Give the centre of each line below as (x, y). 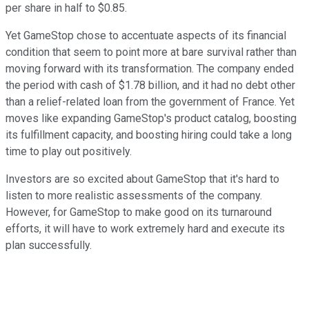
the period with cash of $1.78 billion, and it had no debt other (150, 86)
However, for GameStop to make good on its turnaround (139, 212)
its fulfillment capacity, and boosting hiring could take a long (149, 135)
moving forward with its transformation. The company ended (150, 69)
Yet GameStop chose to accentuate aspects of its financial (146, 36)
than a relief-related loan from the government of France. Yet (150, 102)
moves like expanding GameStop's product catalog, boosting (151, 119)
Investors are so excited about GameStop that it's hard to (142, 179)
